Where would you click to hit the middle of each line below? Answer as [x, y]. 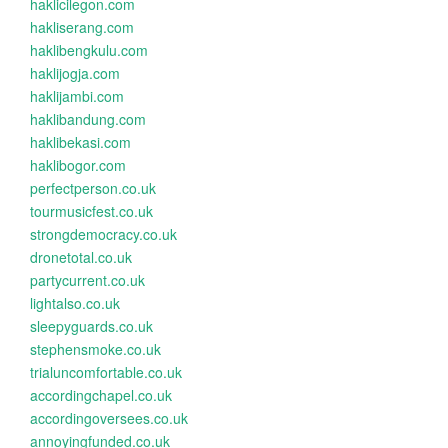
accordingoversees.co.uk [109, 418]
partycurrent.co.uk [87, 280]
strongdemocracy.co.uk [103, 234]
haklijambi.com [77, 96]
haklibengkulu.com [89, 50]
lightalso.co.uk [75, 303]
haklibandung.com [88, 119]
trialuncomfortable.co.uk [106, 372]
